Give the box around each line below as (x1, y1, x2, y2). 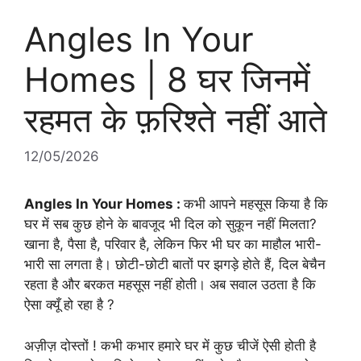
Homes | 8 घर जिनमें (24, 58, 310, 100)
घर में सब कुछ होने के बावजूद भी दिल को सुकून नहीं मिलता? (24, 216, 317, 233)
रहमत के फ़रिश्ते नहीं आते (24, 98, 327, 140)
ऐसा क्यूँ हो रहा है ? (24, 297, 114, 313)
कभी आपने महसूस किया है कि (184, 196, 328, 213)
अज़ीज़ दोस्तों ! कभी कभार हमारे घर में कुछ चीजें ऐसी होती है (24, 337, 316, 354)
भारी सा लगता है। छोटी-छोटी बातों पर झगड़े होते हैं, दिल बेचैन (24, 256, 326, 273)
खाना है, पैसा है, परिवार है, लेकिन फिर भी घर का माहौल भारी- (24, 236, 322, 253)
